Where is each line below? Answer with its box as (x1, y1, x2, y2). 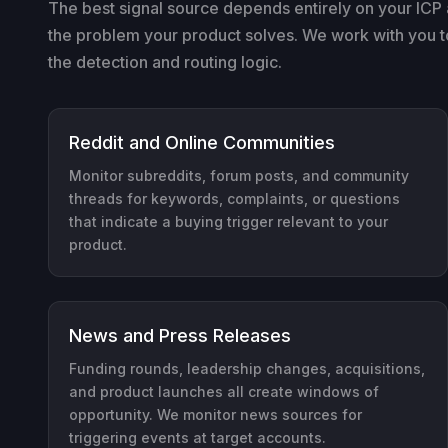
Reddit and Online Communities (69, 131, 335, 153)
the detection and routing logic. (48, 51, 282, 72)
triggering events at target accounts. (69, 428, 326, 446)
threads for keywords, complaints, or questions (69, 189, 400, 207)
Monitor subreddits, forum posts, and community (69, 166, 409, 184)
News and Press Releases (69, 324, 291, 346)
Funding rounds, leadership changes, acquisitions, (69, 359, 425, 377)
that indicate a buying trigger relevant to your (69, 212, 388, 230)
